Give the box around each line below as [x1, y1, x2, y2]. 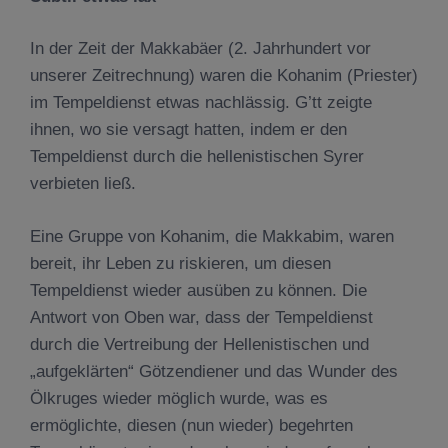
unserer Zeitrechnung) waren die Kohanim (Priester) [30, 66, 418, 85]
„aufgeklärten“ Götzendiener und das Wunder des [30, 361, 398, 381]
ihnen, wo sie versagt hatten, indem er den [30, 120, 347, 139]
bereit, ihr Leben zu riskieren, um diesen [30, 253, 331, 273]
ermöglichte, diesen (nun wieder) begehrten [30, 415, 353, 435]
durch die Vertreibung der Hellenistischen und [30, 334, 369, 354]
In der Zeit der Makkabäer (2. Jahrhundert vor [30, 39, 371, 58]
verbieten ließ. [30, 174, 136, 193]
